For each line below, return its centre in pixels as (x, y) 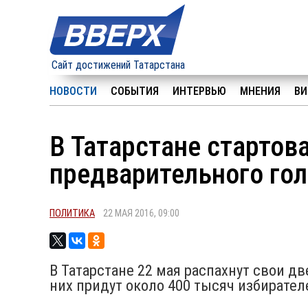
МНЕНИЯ (260, 91)
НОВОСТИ (73, 91)
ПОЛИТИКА (72, 213)
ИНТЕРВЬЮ (199, 91)
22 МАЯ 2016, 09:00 (137, 213)
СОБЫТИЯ (135, 91)
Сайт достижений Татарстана (118, 65)
